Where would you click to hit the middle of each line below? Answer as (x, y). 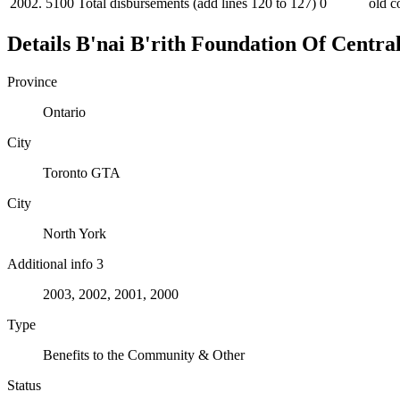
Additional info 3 (55, 263)
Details (42, 43)
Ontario (64, 112)
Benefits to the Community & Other (144, 354)
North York (75, 233)
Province (32, 81)
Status (24, 385)
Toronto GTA (82, 172)
